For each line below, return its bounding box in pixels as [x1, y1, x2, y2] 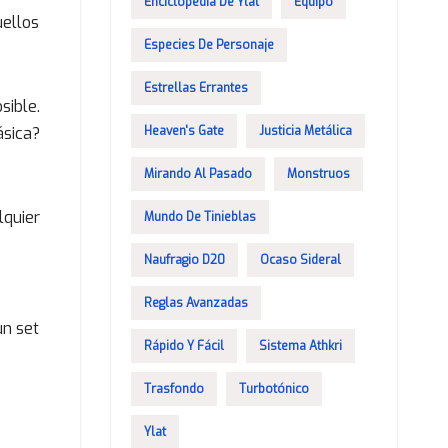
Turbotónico [238, 380, 309, 397]
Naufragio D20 [143, 251, 225, 268]
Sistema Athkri [258, 337, 342, 354]
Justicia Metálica [258, 122, 352, 139]
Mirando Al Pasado [143, 165, 252, 182]
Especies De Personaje [143, 36, 274, 53]
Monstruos [286, 165, 350, 182]
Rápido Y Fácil [143, 337, 224, 354]
